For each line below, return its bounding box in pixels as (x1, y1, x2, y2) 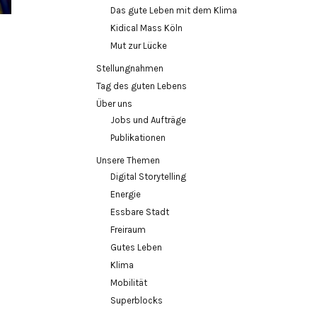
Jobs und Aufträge (110, 115, 186, 125)
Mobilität (110, 277, 147, 288)
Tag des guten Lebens (96, 81, 187, 91)
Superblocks (110, 295, 163, 306)
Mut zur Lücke (110, 40, 167, 51)
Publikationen (110, 132, 166, 143)
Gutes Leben (110, 242, 162, 253)
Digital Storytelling (110, 171, 186, 182)
